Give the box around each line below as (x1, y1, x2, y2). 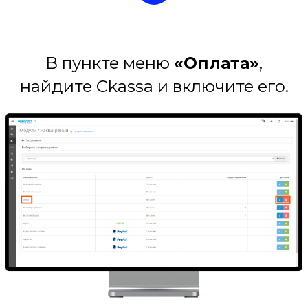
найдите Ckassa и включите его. (19, 76, 289, 97)
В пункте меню (45, 53, 174, 74)
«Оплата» (174, 53, 259, 74)
